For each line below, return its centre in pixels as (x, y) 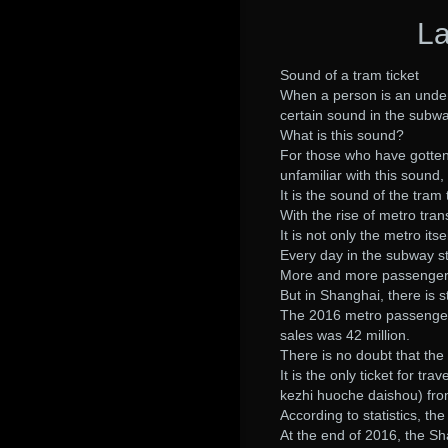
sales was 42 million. (345, 335)
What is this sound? (342, 135)
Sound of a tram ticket (349, 75)
